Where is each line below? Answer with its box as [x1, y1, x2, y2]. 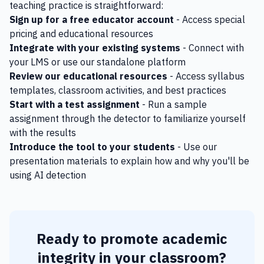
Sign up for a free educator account [9, 14, 174, 25]
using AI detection [9, 169, 86, 181]
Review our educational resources [9, 70, 167, 82]
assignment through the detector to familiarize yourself [9, 113, 246, 124]
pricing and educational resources [9, 28, 153, 39]
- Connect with [180, 42, 244, 54]
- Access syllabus [167, 70, 245, 82]
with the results [9, 127, 76, 138]
